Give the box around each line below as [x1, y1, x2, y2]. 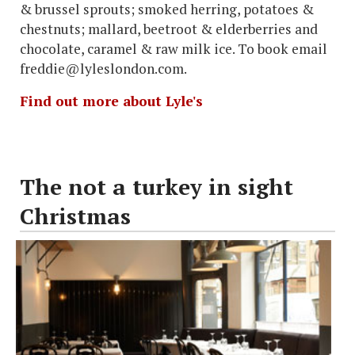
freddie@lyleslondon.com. [20, 59, 187, 78]
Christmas [20, 201, 131, 231]
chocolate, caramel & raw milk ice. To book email [20, 40, 327, 59]
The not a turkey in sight [20, 172, 293, 202]
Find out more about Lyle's [20, 92, 203, 111]
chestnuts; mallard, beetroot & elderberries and [20, 20, 318, 39]
